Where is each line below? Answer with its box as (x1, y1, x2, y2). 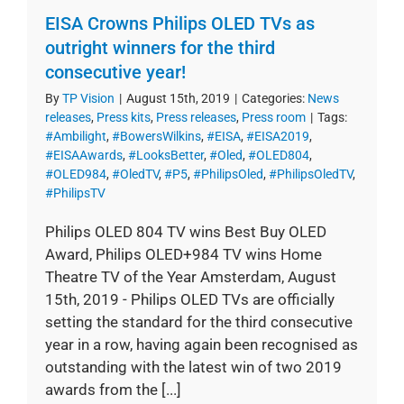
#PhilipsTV (45, 185, 106, 200)
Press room (242, 109, 306, 124)
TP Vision (62, 90, 115, 106)
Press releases (156, 109, 236, 124)
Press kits (96, 109, 151, 124)
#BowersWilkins (112, 128, 201, 143)
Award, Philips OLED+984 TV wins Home (45, 244, 322, 263)
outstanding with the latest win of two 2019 (45, 357, 342, 376)
